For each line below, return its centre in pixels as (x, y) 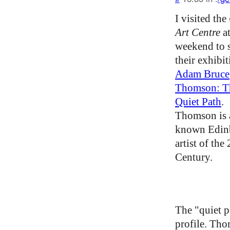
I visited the (202, 18)
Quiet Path (198, 101)
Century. (194, 157)
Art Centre (198, 32)
